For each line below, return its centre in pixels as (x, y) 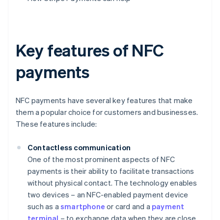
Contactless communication (79, 148)
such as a (44, 206)
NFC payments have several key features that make (104, 100)
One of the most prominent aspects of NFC (101, 159)
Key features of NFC (90, 50)
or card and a (128, 206)
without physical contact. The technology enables (112, 183)
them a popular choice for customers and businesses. (107, 112)
